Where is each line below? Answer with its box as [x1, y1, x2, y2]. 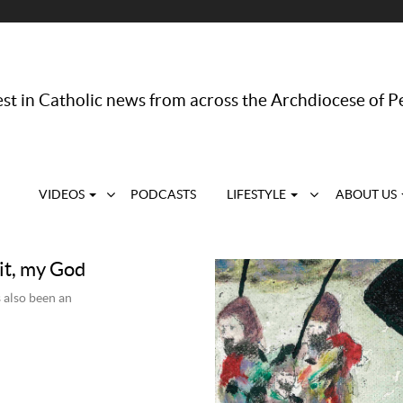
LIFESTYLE [227, 189, 289, 201]
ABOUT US [335, 189, 399, 201]
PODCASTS [130, 189, 196, 201]
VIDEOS [39, 189, 87, 201]
